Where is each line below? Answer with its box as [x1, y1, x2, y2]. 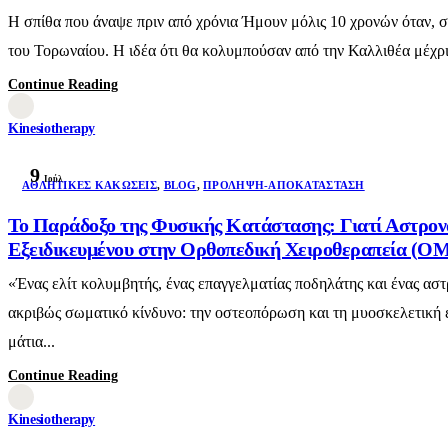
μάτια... [8, 332, 55, 350]
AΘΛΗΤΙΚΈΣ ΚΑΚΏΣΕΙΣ [22, 178, 157, 191]
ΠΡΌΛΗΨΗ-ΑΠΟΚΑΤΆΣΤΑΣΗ [203, 178, 365, 191]
